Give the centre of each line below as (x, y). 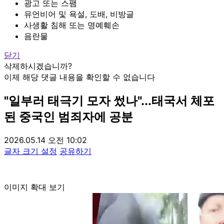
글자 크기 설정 (30, 151)
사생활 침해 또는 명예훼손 (72, 25)
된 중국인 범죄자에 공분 (68, 116)
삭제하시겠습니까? (38, 66)
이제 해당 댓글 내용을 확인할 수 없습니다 (79, 77)
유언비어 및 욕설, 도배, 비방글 (79, 14)
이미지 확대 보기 (34, 187)
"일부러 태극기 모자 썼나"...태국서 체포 (109, 100)
